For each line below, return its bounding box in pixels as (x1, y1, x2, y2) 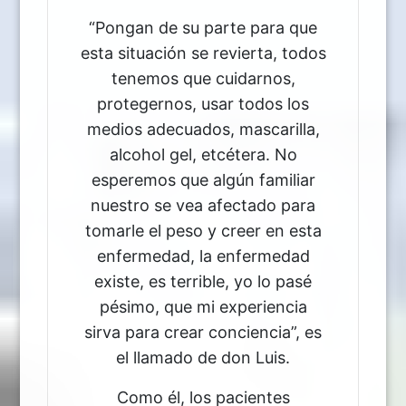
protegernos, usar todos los (97, 93, 309, 113)
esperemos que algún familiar (91, 169, 315, 189)
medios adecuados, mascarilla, (86, 119, 320, 139)
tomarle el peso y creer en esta (84, 220, 322, 240)
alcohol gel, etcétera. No (109, 144, 297, 164)
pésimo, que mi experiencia (99, 296, 307, 316)
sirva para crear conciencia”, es (84, 322, 322, 342)
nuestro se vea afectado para (91, 195, 315, 215)
